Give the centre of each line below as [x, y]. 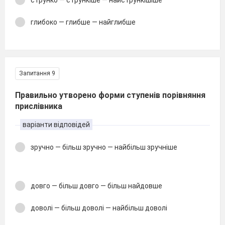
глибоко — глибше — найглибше [83, 22]
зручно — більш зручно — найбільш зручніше [104, 147]
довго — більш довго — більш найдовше [96, 186]
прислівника [39, 106]
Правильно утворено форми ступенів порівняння [110, 95]
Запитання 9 [37, 73]
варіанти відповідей [56, 124]
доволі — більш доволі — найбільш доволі [99, 208]
